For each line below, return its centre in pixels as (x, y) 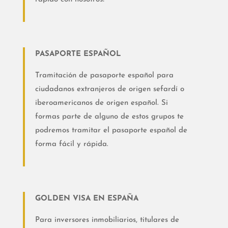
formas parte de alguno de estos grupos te (109, 117)
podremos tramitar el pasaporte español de (111, 131)
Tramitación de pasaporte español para (104, 76)
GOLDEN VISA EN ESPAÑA (87, 199)
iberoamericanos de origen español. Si (101, 103)
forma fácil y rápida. (72, 145)
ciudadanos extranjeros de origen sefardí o (109, 90)
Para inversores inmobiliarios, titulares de (107, 220)
